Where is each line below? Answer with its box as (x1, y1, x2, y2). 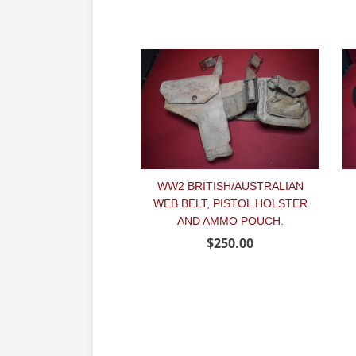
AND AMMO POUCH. (176, 214, 284, 227)
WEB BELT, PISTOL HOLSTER (153, 196, 308, 210)
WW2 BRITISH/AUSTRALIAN (157, 179, 304, 192)
